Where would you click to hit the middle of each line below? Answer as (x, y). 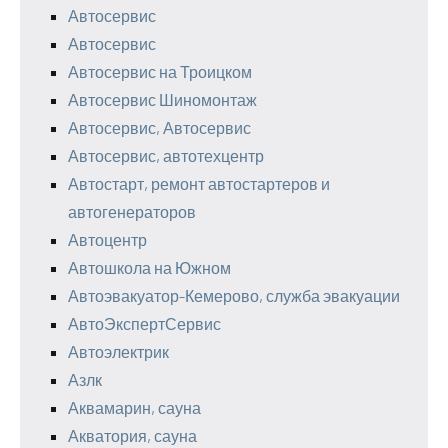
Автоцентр (107, 240)
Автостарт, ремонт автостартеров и (199, 184)
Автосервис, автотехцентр (166, 156)
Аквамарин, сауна (134, 408)
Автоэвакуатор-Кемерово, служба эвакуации (234, 296)
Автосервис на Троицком (160, 72)
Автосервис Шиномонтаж (162, 100)
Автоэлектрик (118, 352)
